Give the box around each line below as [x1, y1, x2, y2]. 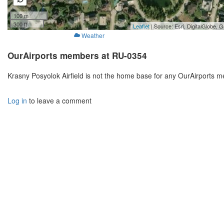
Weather [81, 31, 104, 40]
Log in [7, 95, 27, 106]
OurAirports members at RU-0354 [7, 49, 147, 62]
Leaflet [133, 22, 149, 30]
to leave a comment [27, 95, 91, 106]
